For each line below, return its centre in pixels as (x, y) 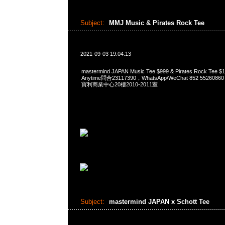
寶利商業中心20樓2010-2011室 (119, 84)
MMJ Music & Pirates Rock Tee (157, 23)
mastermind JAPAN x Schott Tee (160, 202)
